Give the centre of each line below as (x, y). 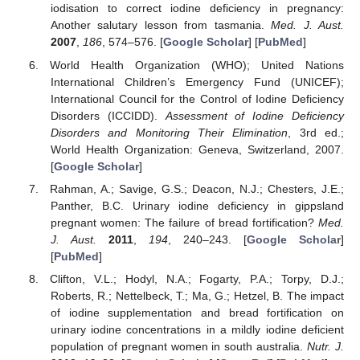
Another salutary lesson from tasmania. (161, 25)
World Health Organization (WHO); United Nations (197, 65)
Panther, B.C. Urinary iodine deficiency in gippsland (197, 205)
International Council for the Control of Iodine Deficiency (197, 98)
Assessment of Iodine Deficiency (255, 115)
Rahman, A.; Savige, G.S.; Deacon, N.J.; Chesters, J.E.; (197, 188)
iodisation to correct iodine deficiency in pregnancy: (197, 8)
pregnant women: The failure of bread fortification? (184, 222)
